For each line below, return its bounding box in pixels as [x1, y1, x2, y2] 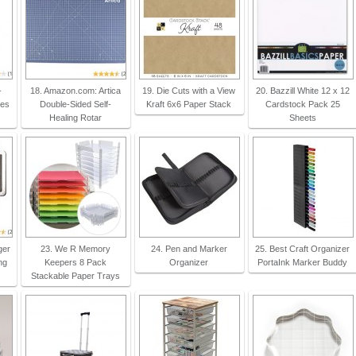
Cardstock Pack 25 [265, 99, 340, 109]
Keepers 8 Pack [44, 257, 106, 267]
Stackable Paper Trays [30, 271, 120, 281]
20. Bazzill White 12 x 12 [255, 86, 350, 95]
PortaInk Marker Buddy [257, 257, 348, 267]
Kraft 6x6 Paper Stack [146, 99, 232, 109]
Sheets [288, 113, 316, 122]
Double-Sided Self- [39, 99, 111, 109]
